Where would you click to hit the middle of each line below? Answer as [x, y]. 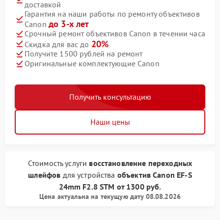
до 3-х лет [69, 24]
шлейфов [44, 175]
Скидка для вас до [58, 44]
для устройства [89, 175]
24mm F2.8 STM [88, 186]
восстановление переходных [141, 163]
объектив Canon [147, 175]
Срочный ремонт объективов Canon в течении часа [115, 34]
